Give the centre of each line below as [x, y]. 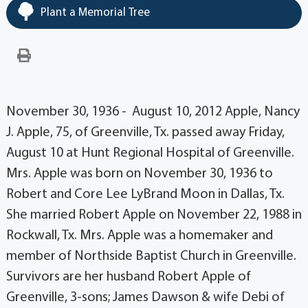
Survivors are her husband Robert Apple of [128, 277]
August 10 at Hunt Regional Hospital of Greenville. [150, 153]
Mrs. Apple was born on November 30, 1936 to [139, 174]
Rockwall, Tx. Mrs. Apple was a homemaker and [139, 235]
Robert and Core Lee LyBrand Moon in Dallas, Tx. [145, 194]
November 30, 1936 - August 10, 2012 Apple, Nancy [153, 112]
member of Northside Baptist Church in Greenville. [151, 256]
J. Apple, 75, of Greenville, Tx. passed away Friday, [145, 132]
